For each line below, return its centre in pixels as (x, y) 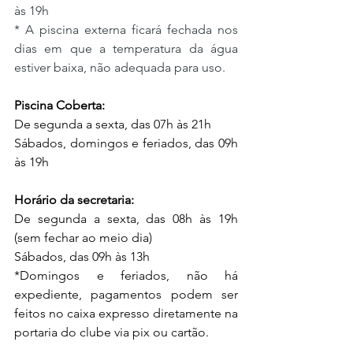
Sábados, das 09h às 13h (82, 256)
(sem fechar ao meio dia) (83, 238)
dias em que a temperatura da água (126, 48)
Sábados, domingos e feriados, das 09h (126, 143)
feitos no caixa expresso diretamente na (126, 313)
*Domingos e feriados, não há (126, 275)
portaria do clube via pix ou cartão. (111, 332)
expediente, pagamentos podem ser (126, 294)
